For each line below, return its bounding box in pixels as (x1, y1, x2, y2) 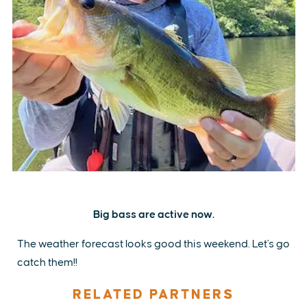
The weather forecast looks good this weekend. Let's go (17, 238, 290, 249)
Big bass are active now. (93, 208, 214, 220)
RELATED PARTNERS (73, 287, 234, 302)
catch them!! (17, 256, 77, 268)
